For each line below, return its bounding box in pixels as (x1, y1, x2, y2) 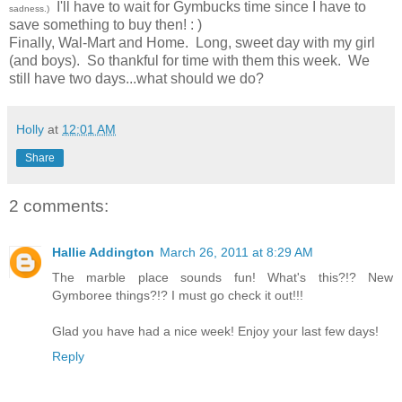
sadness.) (9, 3, 49, 13)
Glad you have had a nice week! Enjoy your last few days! (52, 324, 379, 339)
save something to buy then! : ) (9, 16, 202, 32)
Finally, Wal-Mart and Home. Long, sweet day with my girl (9, 34, 375, 50)
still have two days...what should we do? (9, 70, 264, 86)
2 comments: (9, 196, 109, 215)
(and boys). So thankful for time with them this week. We (9, 52, 370, 68)
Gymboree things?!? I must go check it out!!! (52, 288, 303, 303)
